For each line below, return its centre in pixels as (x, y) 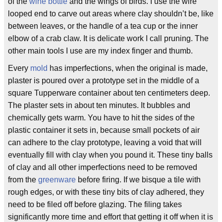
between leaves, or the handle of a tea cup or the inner (103, 26)
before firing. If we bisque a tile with (138, 180)
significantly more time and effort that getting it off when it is (111, 217)
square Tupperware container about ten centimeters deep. (109, 93)
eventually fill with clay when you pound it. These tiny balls (110, 155)
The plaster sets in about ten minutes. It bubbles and (99, 105)
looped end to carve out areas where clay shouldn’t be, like (111, 14)
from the (23, 180)
